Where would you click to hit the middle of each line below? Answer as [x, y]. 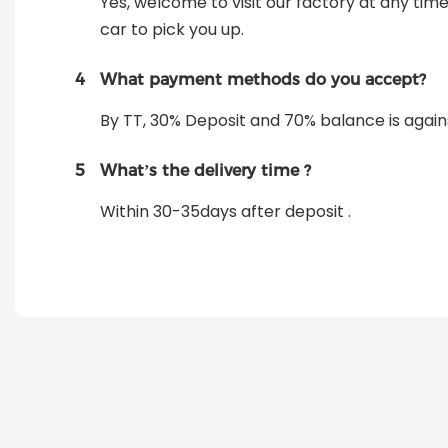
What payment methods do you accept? [263, 80]
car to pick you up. [172, 30]
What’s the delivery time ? [205, 171]
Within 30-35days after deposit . [225, 212]
